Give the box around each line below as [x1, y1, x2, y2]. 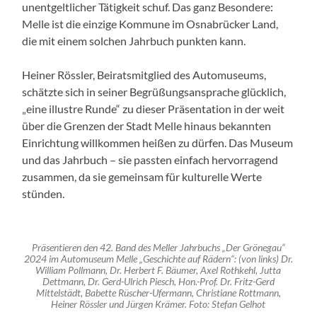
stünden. [22, 187, 65, 201]
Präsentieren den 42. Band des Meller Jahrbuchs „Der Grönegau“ [31, 242, 285, 254]
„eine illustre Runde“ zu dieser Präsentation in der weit [22, 102, 285, 116]
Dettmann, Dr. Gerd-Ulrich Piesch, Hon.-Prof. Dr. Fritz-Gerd [42, 276, 275, 288]
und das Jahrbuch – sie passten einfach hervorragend [22, 153, 279, 167]
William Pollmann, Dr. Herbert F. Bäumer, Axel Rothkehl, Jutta [35, 265, 282, 277]
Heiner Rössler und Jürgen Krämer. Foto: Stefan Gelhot [51, 299, 266, 311]
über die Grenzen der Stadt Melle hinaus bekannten [22, 119, 272, 133]
